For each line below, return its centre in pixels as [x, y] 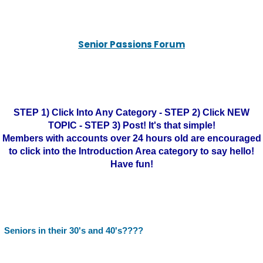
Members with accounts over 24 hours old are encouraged [131, 138]
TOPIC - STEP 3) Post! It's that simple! [131, 125]
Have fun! [131, 164]
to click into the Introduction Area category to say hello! [131, 151]
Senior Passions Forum [131, 44]
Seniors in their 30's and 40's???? [74, 230]
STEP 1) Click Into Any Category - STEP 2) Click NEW [131, 112]
